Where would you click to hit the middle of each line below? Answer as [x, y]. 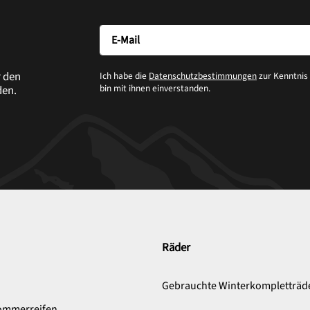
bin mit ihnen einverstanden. [155, 88]
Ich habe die [124, 75]
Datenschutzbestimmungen [203, 75]
